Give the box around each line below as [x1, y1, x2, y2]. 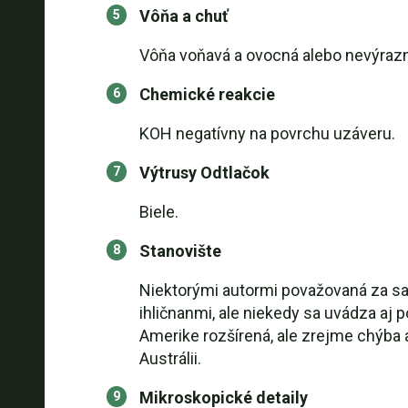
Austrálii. [138, 349, 201, 368]
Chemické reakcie [138, 85, 275, 104]
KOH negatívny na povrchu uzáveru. [138, 124, 395, 143]
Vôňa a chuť [138, 6, 228, 25]
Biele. [138, 202, 178, 221]
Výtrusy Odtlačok [138, 163, 270, 182]
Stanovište [138, 241, 221, 260]
